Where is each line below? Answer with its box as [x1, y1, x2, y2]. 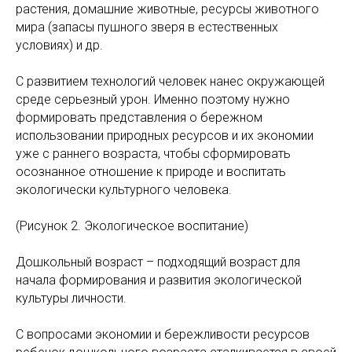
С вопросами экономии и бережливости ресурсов [16, 327, 310, 342]
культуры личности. [16, 291, 126, 306]
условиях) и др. [16, 38, 103, 53]
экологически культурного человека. [16, 182, 232, 197]
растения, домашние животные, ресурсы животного [16, 2, 319, 16]
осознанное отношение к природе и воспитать [16, 164, 286, 179]
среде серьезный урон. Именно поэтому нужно [16, 92, 290, 107]
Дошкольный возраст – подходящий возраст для [16, 255, 300, 269]
